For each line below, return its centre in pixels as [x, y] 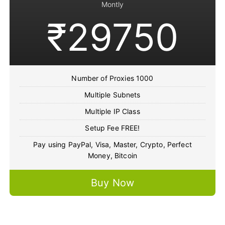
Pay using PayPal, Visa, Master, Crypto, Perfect [113, 145]
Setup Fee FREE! [113, 128]
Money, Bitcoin [112, 156]
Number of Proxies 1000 [113, 78]
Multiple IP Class [113, 111]
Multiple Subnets [113, 95]
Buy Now [112, 183]
